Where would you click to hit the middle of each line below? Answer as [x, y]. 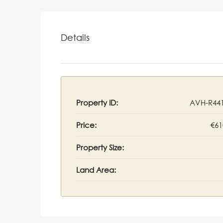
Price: [86, 125]
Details [75, 37]
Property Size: [100, 148]
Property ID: [97, 103]
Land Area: [96, 170]
